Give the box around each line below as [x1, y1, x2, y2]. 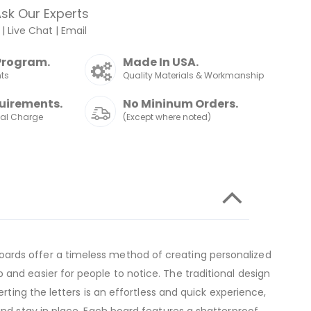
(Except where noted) [123, 111, 212, 123]
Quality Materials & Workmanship [123, 69, 264, 81]
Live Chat [8, 24, 53, 37]
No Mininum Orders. [123, 96, 239, 112]
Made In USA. [123, 54, 199, 70]
